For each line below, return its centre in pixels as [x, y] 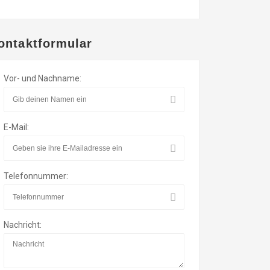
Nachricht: [23, 225]
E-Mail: [16, 127]
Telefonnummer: [36, 176]
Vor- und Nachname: [42, 78]
